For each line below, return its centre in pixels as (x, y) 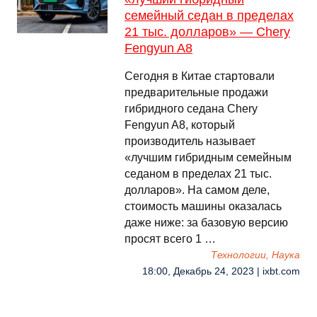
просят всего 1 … (170, 239)
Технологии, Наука (255, 255)
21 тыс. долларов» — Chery (207, 32)
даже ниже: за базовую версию (206, 223)
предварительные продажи (196, 92)
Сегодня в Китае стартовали (200, 76)
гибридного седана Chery (191, 109)
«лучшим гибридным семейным (208, 157)
